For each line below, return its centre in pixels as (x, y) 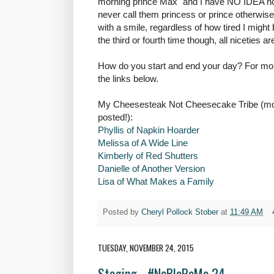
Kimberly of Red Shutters (148, 156)
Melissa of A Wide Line (143, 143)
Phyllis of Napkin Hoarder (149, 130)
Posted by (122, 212)
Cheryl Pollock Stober (180, 212)
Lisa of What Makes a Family (156, 182)
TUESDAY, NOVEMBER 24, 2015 (146, 247)
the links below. (128, 79)
